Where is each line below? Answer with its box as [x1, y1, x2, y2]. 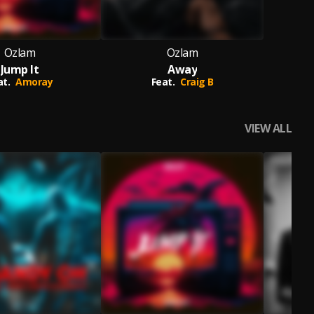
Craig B [180, 75, 214, 88]
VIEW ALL [245, 121, 292, 136]
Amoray [15, 75, 53, 88]
